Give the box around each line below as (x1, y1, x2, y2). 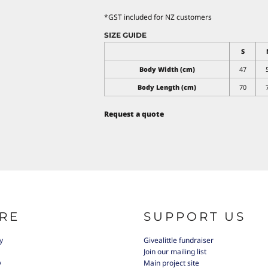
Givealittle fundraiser (144, 235, 214, 246)
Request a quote (104, 108, 164, 119)
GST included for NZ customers (108, 11, 212, 22)
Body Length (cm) (138, 82, 196, 92)
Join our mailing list (144, 246, 206, 257)
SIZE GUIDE (104, 30, 147, 39)
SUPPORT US (144, 209, 246, 224)
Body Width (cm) (139, 64, 195, 74)
